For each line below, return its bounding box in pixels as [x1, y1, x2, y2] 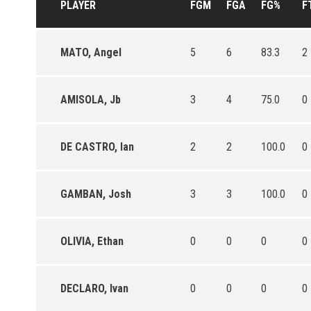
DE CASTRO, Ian [60, 140, 134, 153]
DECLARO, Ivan [60, 281, 128, 295]
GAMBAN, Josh [60, 187, 131, 201]
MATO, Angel [60, 45, 121, 59]
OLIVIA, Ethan [60, 234, 124, 248]
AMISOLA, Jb [60, 92, 121, 106]
